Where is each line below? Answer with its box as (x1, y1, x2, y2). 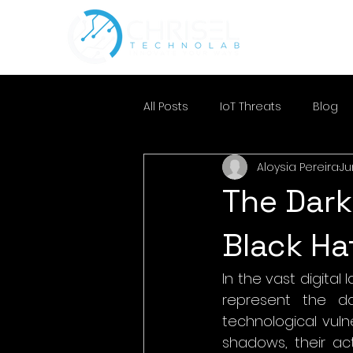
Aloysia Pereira (257, 158, 339, 175)
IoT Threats (220, 98, 281, 114)
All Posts (143, 98, 188, 114)
